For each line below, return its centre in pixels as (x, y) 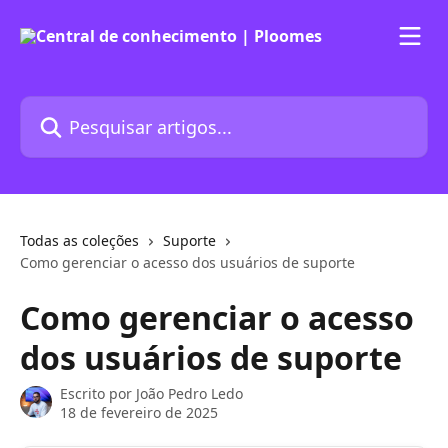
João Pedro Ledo (189, 393)
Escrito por (98, 393)
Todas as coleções (79, 240)
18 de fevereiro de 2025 (139, 412)
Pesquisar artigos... (91, 107)
